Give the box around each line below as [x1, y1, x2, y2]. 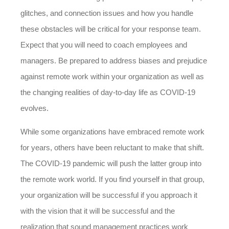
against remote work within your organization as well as [20, 72, 204, 81]
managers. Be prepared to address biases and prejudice [20, 56, 207, 65]
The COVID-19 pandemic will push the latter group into [20, 159, 201, 168]
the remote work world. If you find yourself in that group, [20, 175, 204, 184]
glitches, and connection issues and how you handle [20, 9, 193, 17]
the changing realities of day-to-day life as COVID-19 [20, 88, 195, 97]
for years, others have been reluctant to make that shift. [20, 143, 204, 152]
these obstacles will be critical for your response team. [20, 25, 201, 33]
